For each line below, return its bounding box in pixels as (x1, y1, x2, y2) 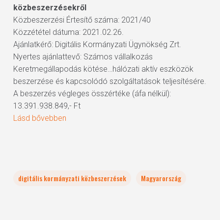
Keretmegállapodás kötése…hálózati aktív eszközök (13, 64, 193, 74)
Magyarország (140, 173, 181, 183)
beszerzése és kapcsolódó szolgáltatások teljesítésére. (13, 77, 206, 86)
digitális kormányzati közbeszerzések (18, 173, 126, 183)
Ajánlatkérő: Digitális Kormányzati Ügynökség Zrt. (13, 40, 181, 49)
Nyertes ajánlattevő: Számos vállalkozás (13, 52, 153, 61)
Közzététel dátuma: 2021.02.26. (13, 27, 124, 37)
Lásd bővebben (13, 113, 66, 123)
